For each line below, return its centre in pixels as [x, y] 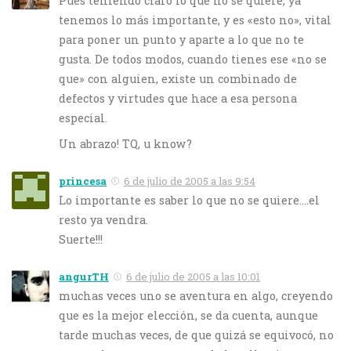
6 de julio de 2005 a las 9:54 [190, 181]
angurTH [84, 277]
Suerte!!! [81, 239]
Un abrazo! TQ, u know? [125, 143]
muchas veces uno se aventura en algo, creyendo [196, 296]
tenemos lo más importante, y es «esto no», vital [195, 20]
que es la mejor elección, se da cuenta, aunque [188, 316]
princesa [83, 181]
